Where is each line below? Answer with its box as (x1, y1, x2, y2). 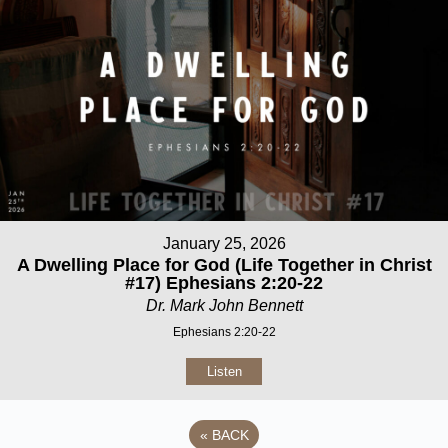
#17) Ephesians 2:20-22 (125, 273, 323, 294)
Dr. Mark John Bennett (145, 297, 303, 315)
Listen (206, 364, 242, 380)
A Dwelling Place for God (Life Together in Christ (16, 255, 432, 276)
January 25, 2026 (162, 235, 286, 253)
